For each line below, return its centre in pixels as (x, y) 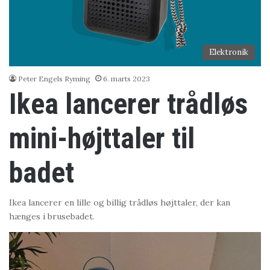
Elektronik (228, 52)
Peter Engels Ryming (55, 78)
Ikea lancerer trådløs (129, 104)
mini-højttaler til (102, 138)
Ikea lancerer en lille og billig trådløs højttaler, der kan (120, 202)
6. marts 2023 (127, 78)
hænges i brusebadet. (52, 216)
